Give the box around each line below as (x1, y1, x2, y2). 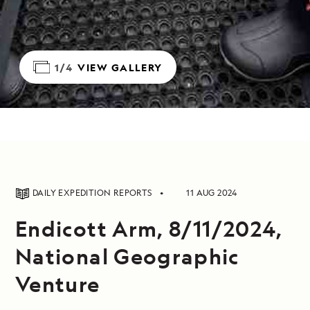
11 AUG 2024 (186, 187, 237, 199)
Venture (15, 270, 100, 298)
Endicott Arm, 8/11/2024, (15, 215, 283, 242)
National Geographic (15, 242, 239, 270)
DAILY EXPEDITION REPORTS (33, 187, 154, 199)
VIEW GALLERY (77, 60, 163, 74)
